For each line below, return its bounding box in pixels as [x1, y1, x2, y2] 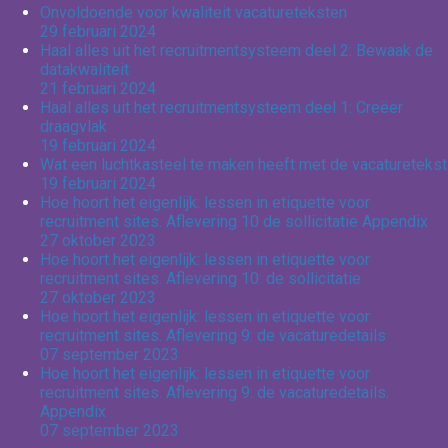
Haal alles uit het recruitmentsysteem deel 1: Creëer [40, 97, 403, 117]
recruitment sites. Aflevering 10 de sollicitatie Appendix [40, 211, 428, 231]
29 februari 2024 [40, 21, 156, 41]
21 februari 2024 [40, 78, 156, 98]
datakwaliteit [40, 59, 129, 79]
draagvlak [40, 116, 107, 136]
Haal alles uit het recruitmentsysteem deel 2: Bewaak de [40, 40, 433, 60]
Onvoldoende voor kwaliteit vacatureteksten [40, 2, 347, 22]
